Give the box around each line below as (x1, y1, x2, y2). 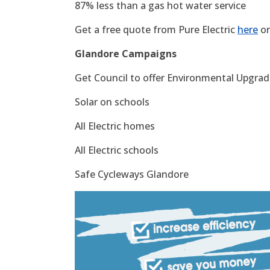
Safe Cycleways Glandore (75, 167, 189, 181)
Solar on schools (75, 95, 149, 108)
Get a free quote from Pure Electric (75, 22, 237, 36)
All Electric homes (75, 119, 155, 133)
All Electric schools (75, 143, 159, 157)
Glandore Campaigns (75, 46, 177, 60)
